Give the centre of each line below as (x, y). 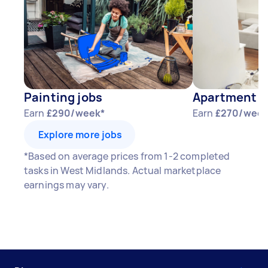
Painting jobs (63, 97)
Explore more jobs (80, 135)
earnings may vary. (66, 185)
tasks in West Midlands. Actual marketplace (123, 170)
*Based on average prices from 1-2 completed (127, 156)
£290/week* (76, 113)
